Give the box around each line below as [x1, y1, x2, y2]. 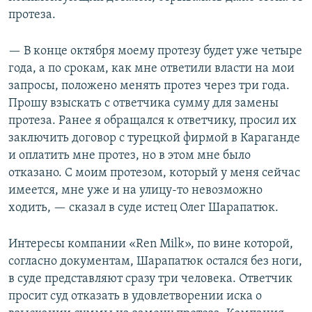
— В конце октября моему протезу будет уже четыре [8, 45, 302, 58]
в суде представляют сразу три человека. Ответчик [8, 272, 292, 286]
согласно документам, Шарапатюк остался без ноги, [8, 255, 302, 269]
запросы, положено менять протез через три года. [8, 79, 290, 93]
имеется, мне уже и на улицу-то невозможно [8, 184, 263, 198]
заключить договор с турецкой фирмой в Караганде [8, 132, 300, 146]
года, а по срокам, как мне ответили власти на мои [8, 62, 295, 76]
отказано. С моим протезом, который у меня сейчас [8, 166, 300, 180]
